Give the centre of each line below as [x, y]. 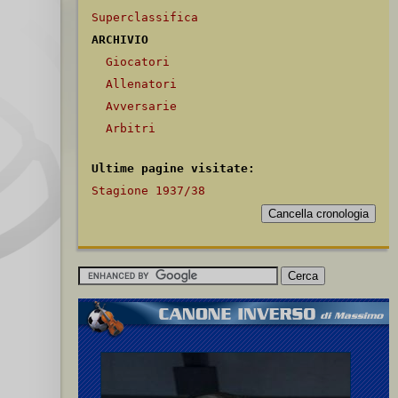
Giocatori [138, 62]
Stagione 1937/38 [148, 191]
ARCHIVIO [120, 40]
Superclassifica [145, 17]
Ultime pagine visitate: [173, 168]
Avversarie [141, 106]
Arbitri [131, 128]
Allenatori [141, 84]
